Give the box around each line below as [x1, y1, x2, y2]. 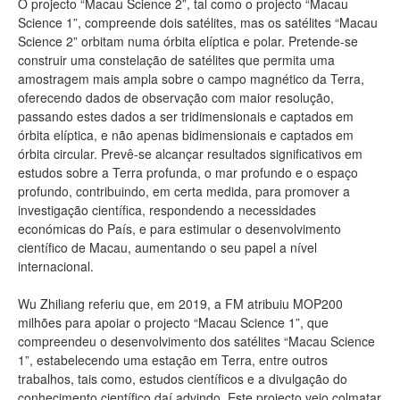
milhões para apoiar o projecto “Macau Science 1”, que [18, 312, 329, 331]
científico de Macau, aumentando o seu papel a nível [18, 237, 317, 256]
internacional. [18, 256, 94, 275]
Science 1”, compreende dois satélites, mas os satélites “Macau [18, 12, 378, 31]
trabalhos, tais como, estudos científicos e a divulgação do [18, 369, 347, 387]
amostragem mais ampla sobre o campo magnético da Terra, [18, 69, 364, 87]
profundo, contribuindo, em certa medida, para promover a [18, 181, 350, 200]
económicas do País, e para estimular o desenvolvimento [18, 219, 341, 237]
